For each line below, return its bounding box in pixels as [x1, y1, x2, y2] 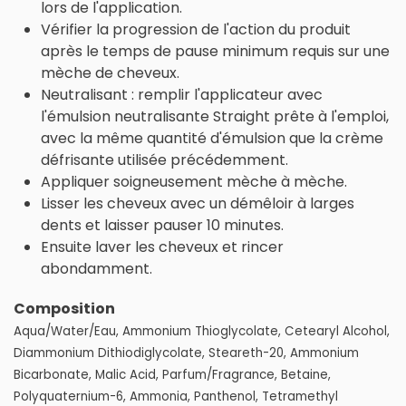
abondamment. [41, 258, 152, 280]
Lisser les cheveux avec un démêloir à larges [41, 193, 354, 215]
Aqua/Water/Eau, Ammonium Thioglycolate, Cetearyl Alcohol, [14, 323, 390, 341]
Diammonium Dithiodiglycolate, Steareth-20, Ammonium [14, 344, 359, 362]
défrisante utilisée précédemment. [41, 150, 288, 171]
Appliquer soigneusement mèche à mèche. [41, 171, 347, 193]
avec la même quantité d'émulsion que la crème [41, 128, 383, 150]
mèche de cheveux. [41, 63, 179, 84]
